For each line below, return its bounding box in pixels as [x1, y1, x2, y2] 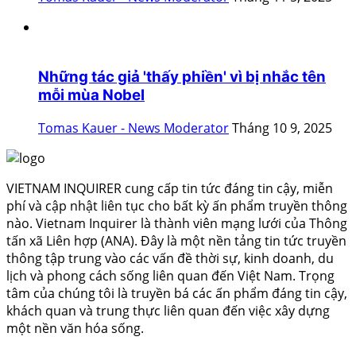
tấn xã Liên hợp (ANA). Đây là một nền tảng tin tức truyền [6, 232, 346, 250]
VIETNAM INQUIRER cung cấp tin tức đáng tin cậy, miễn [6, 180, 333, 198]
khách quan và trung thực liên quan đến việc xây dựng [6, 302, 330, 320]
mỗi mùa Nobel [38, 86, 145, 105]
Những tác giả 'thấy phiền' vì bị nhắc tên [38, 68, 326, 87]
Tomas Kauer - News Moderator [38, 119, 229, 137]
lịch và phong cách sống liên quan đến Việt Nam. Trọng [6, 267, 335, 285]
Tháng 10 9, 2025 [232, 119, 332, 137]
